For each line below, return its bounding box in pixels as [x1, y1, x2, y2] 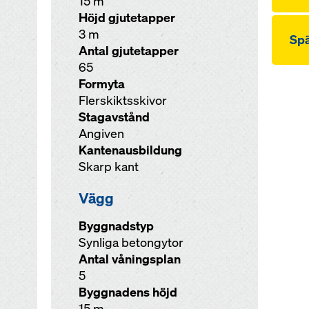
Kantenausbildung [78, 142, 182, 158]
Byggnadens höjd [78, 284, 177, 300]
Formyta [78, 76, 125, 92]
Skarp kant [78, 159, 139, 175]
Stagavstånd [78, 109, 150, 125]
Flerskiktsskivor [78, 92, 167, 108]
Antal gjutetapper [78, 43, 179, 59]
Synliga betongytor [78, 235, 183, 250]
